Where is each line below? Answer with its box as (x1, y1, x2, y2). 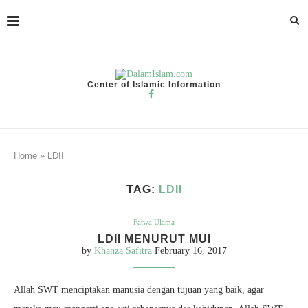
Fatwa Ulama (133, 218, 175, 226)
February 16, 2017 (154, 245, 227, 256)
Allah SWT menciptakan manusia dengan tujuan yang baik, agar (14, 285, 264, 295)
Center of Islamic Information (87, 80, 221, 89)
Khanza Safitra (93, 245, 152, 256)
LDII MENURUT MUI (97, 233, 211, 245)
